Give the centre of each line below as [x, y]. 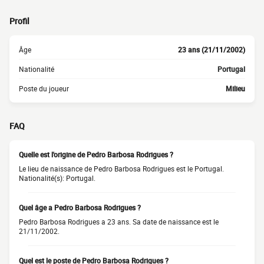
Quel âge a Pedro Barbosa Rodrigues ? [80, 207]
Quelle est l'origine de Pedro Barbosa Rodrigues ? [96, 154]
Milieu [235, 88]
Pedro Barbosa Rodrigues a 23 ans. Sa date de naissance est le [119, 222]
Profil [19, 21]
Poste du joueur [44, 88]
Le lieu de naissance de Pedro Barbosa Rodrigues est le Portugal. [121, 169]
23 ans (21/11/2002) [212, 49]
